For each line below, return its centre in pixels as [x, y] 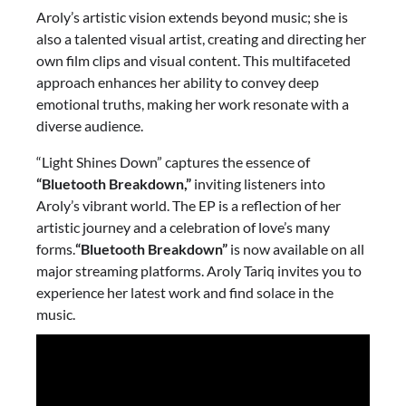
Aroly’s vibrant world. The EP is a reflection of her [188, 205]
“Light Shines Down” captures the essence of [173, 162]
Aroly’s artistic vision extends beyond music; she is [192, 17]
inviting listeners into [258, 184]
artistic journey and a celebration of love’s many [183, 227]
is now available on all [296, 249]
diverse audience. [90, 126]
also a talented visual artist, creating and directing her [201, 39]
